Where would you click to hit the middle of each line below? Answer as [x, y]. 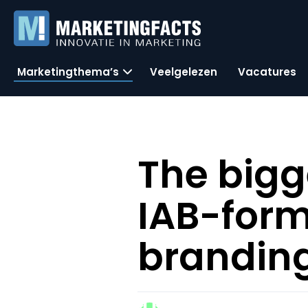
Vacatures [267, 71]
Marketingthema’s [68, 71]
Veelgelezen [184, 71]
